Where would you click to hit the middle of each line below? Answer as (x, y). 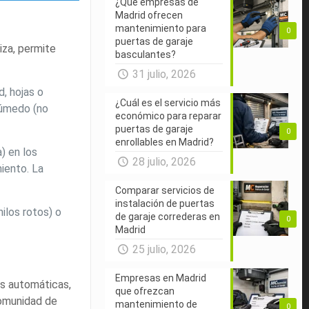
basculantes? (146, 54)
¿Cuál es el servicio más (168, 102)
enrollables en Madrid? (165, 142)
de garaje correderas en (168, 216)
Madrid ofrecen (149, 15)
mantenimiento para (161, 28)
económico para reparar (169, 116)
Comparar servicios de (165, 190)
